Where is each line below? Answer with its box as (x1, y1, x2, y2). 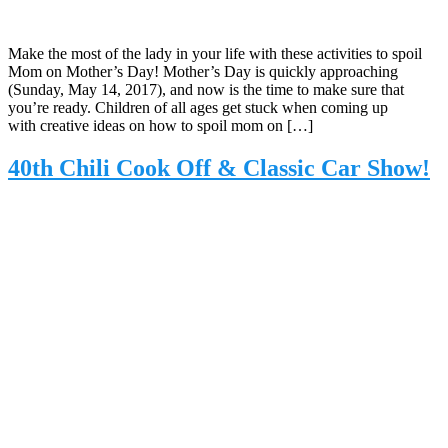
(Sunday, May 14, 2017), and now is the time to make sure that (8, 80, 404, 98)
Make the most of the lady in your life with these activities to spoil (8, 44, 422, 62)
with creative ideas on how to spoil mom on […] (8, 116, 313, 134)
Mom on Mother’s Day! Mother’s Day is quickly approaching (8, 62, 398, 80)
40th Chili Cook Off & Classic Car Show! (8, 154, 430, 181)
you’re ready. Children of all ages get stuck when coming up (8, 98, 388, 116)
